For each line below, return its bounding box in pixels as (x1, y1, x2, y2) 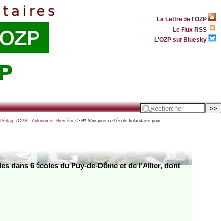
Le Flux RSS (173, 26, 208, 33)
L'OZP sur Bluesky (154, 36, 208, 43)
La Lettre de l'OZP (157, 15, 208, 22)
